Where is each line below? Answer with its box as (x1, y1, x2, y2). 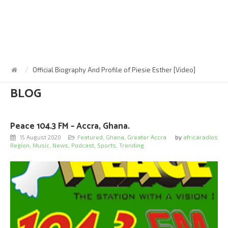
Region (10, 142, 30, 149)
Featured (77, 134, 103, 140)
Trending (119, 142, 144, 149)
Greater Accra (127, 134, 166, 140)
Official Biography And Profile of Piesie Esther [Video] (33, 66, 195, 74)
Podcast (71, 142, 94, 149)
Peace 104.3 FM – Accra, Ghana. (10, 119, 130, 133)
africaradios (183, 134, 218, 140)
